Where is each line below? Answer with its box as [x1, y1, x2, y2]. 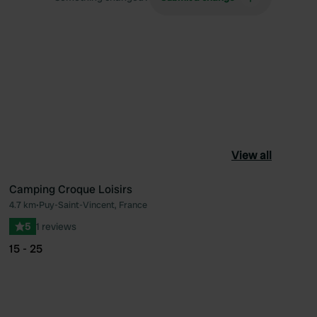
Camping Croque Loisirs [8, 182, 132, 197]
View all [231, 148, 272, 163]
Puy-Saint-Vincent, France [38, 199, 147, 211]
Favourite [180, 204, 229, 219]
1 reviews [35, 220, 76, 233]
